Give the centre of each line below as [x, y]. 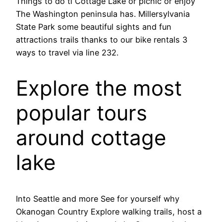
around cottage [91, 138]
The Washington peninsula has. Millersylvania [103, 14]
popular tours [82, 113]
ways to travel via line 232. [67, 52]
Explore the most [99, 88]
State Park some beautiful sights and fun [94, 27]
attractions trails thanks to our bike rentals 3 [102, 39]
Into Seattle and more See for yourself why [98, 199]
